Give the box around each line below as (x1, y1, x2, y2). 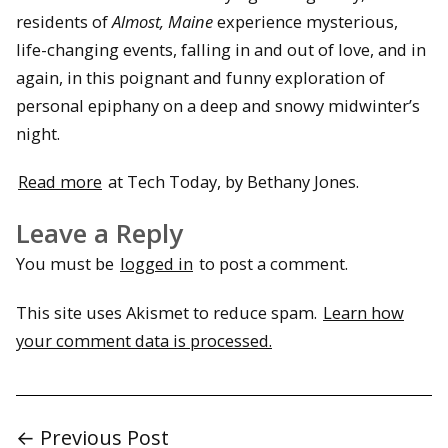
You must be (16, 252, 118, 275)
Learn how (323, 300, 404, 324)
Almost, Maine (112, 9, 213, 33)
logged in (120, 252, 193, 275)
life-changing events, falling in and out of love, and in (16, 37, 426, 61)
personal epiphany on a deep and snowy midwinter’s (16, 93, 420, 117)
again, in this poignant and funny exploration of (16, 65, 385, 89)
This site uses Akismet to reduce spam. (16, 300, 321, 324)
